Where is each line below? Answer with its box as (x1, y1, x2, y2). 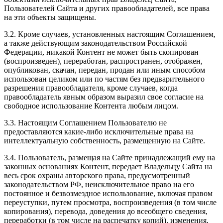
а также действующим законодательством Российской (4, 39, 187, 48)
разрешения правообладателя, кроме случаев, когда (4, 84, 178, 93)
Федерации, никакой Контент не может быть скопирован (4, 48, 199, 57)
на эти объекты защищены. (4, 13, 96, 22)
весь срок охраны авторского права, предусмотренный (4, 171, 190, 180)
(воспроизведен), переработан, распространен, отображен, (4, 57, 203, 66)
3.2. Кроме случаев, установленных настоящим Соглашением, (4, 30, 216, 39)
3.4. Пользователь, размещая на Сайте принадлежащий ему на (4, 153, 215, 162)
